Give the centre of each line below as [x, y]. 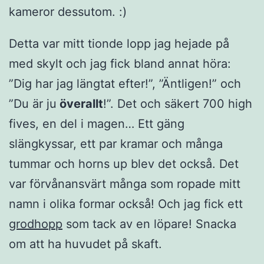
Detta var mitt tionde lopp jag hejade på [119, 44]
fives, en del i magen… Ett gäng [97, 124]
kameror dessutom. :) [68, 12]
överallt [80, 104]
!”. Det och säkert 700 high [178, 104]
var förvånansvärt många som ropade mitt [125, 184]
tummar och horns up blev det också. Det [124, 164]
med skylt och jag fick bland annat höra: [120, 64]
